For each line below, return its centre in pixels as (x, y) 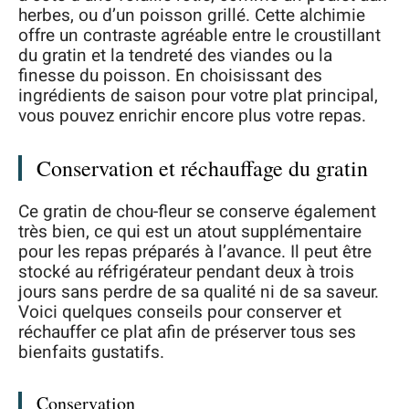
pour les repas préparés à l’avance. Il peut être (195, 252)
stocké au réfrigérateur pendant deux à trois (186, 272)
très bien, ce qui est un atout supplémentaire (190, 231)
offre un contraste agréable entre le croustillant (199, 36)
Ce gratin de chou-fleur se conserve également (197, 211)
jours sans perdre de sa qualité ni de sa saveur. (199, 292)
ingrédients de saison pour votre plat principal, (198, 96)
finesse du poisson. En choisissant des (170, 76)
